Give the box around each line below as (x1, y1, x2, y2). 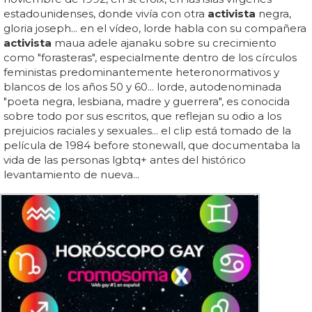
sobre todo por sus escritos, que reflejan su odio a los (3, 109, 281, 123)
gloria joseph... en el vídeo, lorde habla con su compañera (3, 21, 306, 35)
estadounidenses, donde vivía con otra (3, 6, 208, 20)
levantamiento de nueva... (3, 167, 139, 181)
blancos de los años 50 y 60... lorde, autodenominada (3, 79, 281, 93)
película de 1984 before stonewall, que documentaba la (3, 138, 300, 152)
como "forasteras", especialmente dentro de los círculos (3, 50, 297, 64)
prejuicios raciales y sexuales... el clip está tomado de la (3, 123, 291, 137)
